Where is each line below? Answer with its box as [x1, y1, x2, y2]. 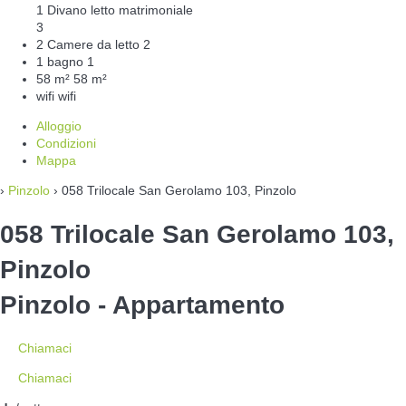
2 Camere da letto [36, 37, 140, 53]
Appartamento [112, 290, 285, 319]
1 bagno [36, 54, 83, 70]
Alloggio [36, 119, 82, 134]
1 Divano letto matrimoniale [36, 3, 193, 18]
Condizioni [36, 136, 96, 151]
